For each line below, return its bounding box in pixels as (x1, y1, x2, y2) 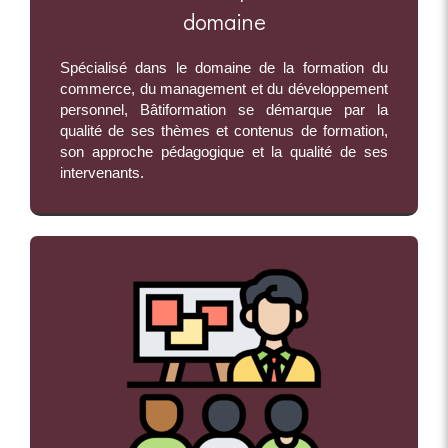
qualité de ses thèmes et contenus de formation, (60, 122, 388, 140)
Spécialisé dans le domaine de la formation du (60, 59, 388, 77)
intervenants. (60, 164, 144, 182)
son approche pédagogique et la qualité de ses (60, 143, 388, 161)
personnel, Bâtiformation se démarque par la (60, 101, 388, 119)
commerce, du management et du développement (60, 80, 388, 98)
